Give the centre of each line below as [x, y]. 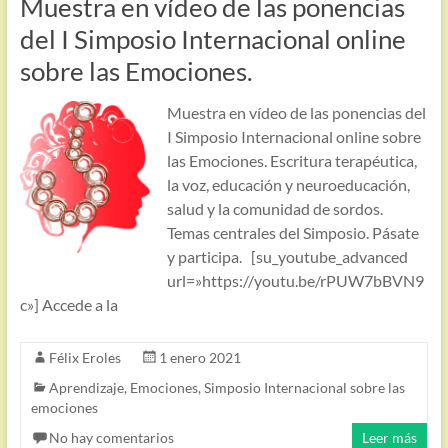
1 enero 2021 [199, 357]
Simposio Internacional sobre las [304, 387]
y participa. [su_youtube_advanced [287, 256]
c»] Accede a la [68, 304]
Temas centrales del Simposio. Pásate [292, 232]
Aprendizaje [86, 387]
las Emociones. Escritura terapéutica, [291, 160]
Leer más [390, 437]
